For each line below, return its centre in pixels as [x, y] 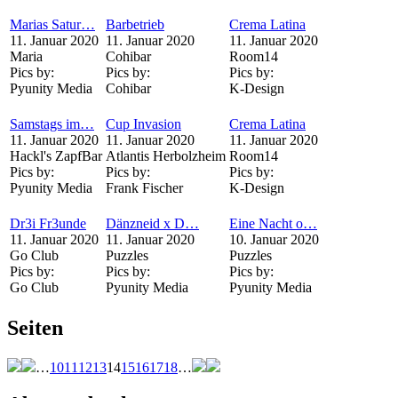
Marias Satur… [52, 24]
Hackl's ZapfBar [56, 155]
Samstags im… [52, 123]
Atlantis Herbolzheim [166, 155]
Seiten [35, 327]
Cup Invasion [143, 123]
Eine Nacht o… [273, 223]
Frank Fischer [144, 187]
